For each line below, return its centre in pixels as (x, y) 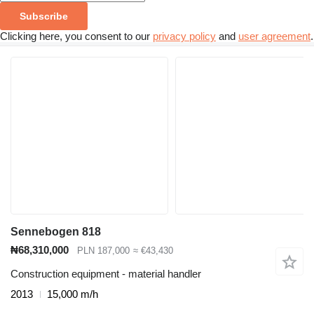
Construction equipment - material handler (106, 274)
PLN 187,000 (103, 250)
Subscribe (44, 16)
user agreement (274, 36)
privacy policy (184, 36)
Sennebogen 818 (56, 231)
